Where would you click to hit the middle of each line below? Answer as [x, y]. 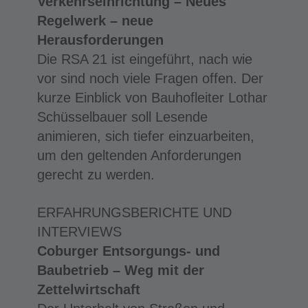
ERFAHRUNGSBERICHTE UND [134, 212]
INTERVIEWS [79, 231]
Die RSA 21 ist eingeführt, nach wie [144, 59]
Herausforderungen [100, 40]
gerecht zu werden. [96, 174]
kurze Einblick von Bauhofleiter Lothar [152, 97]
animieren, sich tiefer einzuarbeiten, [145, 136]
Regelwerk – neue [95, 20]
